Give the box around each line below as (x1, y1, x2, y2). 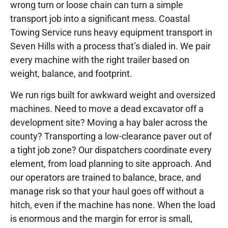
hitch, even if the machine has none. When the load (10, 199, 215, 210)
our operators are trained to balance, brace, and (10, 172, 201, 183)
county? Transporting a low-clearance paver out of (10, 130, 212, 141)
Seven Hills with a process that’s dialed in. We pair (10, 41, 211, 52)
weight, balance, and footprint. (10, 68, 134, 79)
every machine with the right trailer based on (10, 54, 189, 66)
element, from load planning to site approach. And (10, 158, 211, 169)
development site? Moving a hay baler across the (10, 117, 208, 128)
